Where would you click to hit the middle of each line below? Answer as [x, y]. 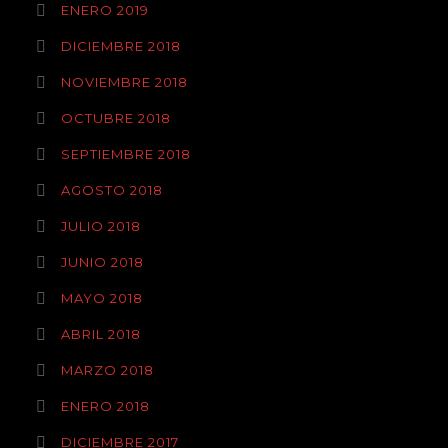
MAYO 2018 [102, 298]
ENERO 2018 [105, 406]
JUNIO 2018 [102, 262]
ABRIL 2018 [101, 334]
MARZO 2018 [107, 370]
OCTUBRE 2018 [116, 118]
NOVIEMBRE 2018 [124, 82]
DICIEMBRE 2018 [121, 46]
